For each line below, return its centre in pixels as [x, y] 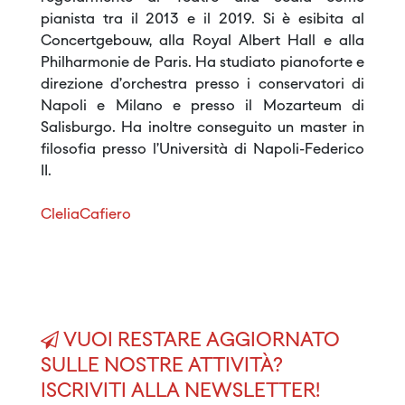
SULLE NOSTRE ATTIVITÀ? [162, 367]
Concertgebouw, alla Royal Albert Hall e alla [202, 42]
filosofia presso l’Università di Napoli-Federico [202, 151]
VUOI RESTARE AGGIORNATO [199, 342]
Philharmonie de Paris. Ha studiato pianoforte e [202, 64]
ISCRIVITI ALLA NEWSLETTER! [180, 392]
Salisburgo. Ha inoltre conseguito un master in [202, 129]
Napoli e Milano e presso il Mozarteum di [202, 107]
